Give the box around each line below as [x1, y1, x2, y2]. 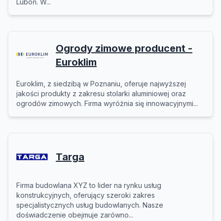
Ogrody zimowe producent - [56, 42, 192, 54]
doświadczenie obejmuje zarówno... [16, 211, 133, 219]
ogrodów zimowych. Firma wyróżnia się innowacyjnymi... [16, 99, 198, 108]
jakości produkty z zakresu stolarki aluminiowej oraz [16, 89, 186, 98]
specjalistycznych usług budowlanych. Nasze [16, 201, 163, 209]
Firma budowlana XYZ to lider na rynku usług [16, 181, 161, 189]
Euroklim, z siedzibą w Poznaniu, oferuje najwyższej [16, 79, 186, 88]
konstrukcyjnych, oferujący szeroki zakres [16, 191, 155, 199]
